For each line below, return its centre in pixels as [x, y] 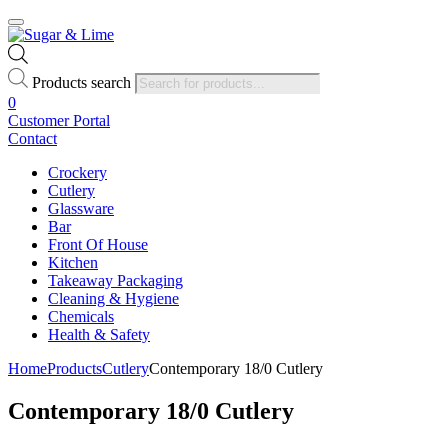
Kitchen [73, 262]
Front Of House [98, 244]
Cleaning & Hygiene [113, 298]
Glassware [81, 208]
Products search [81, 82]
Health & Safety [99, 334]
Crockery [77, 172]
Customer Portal [59, 120]
